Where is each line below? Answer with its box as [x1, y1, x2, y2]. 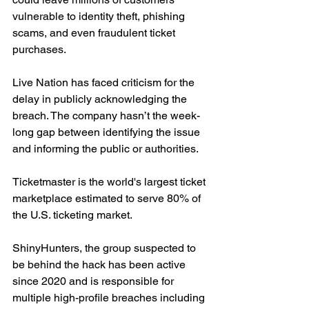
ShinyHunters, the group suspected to [12, 241, 199, 255]
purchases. [12, 43, 66, 57]
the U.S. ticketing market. [12, 208, 132, 222]
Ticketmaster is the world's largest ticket [12, 175, 208, 189]
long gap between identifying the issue [12, 126, 203, 139]
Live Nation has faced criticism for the [12, 76, 197, 90]
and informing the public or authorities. [12, 142, 199, 156]
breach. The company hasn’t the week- [12, 109, 200, 123]
